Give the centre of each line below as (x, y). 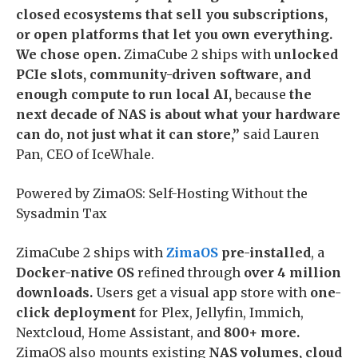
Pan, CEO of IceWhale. (85, 154)
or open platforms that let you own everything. (174, 34)
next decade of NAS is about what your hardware (178, 114)
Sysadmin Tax (62, 213)
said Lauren (279, 134)
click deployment (76, 312)
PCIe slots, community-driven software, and (163, 74)
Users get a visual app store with (201, 292)
